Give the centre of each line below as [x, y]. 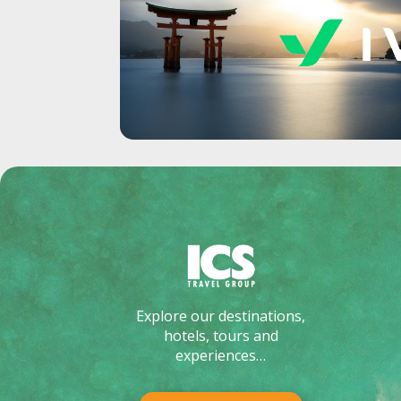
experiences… [221, 356]
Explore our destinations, [221, 316]
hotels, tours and [221, 336]
